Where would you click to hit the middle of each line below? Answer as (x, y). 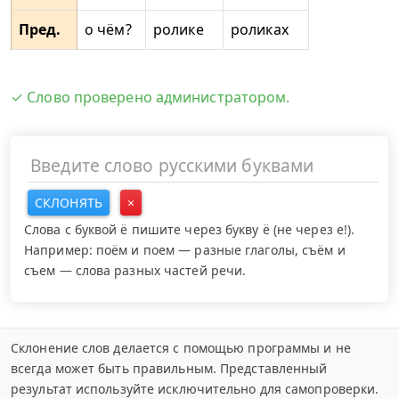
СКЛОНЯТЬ (69, 202)
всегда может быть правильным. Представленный (169, 368)
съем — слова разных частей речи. (135, 270)
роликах (260, 29)
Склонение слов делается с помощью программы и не (181, 347)
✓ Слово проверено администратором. (151, 97)
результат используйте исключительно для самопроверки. (195, 388)
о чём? (108, 29)
